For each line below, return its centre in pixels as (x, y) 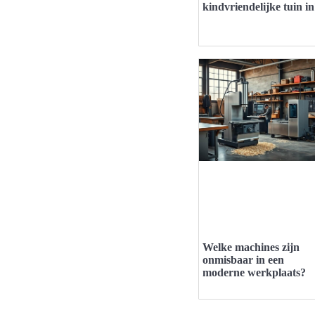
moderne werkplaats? (254, 272)
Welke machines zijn (251, 247)
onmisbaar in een (243, 259)
